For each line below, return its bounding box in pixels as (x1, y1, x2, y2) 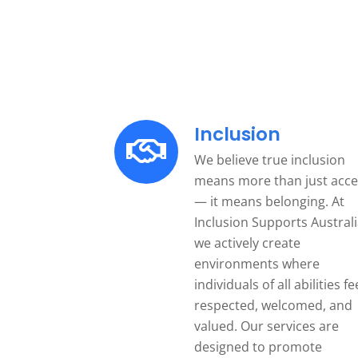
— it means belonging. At (194, 192, 344, 210)
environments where (194, 254, 320, 272)
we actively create (194, 233, 300, 252)
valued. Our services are (194, 316, 339, 335)
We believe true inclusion (194, 150, 345, 169)
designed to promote (194, 337, 322, 356)
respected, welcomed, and (194, 296, 352, 314)
